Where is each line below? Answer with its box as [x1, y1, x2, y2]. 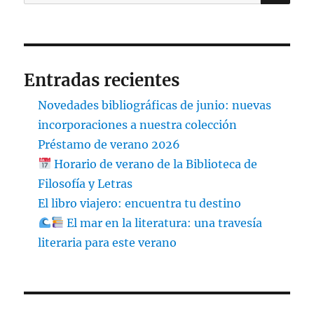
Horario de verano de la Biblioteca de [50, 156, 257, 171]
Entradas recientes [24, 69, 180, 91]
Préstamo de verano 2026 [38, 137, 181, 151]
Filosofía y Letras [38, 176, 133, 191]
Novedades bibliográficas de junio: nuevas [38, 97, 272, 112]
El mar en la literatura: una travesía [63, 215, 262, 230]
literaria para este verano [38, 235, 177, 250]
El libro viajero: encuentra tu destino [38, 196, 242, 210]
